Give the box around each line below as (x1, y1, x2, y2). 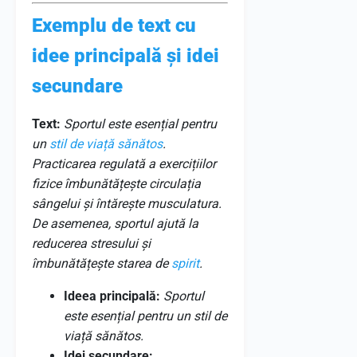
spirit (171, 256, 199, 271)
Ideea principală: (64, 288, 160, 304)
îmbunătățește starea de (32, 256, 171, 271)
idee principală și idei (32, 45, 219, 67)
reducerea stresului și (32, 236, 151, 251)
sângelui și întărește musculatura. (32, 196, 222, 211)
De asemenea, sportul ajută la (32, 216, 198, 231)
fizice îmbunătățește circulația (32, 176, 201, 191)
